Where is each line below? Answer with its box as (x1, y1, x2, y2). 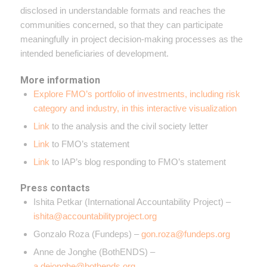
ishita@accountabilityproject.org (33, 210, 157, 221)
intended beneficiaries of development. (20, 48, 169, 58)
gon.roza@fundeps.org (141, 228, 230, 239)
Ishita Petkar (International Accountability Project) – (33, 196, 231, 207)
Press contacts (20, 182, 90, 194)
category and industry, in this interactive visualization (33, 103, 237, 113)
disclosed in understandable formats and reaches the (20, 5, 225, 15)
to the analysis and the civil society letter (49, 120, 208, 131)
